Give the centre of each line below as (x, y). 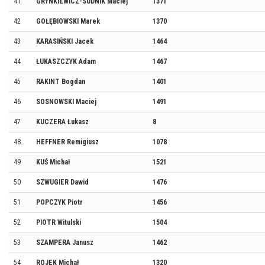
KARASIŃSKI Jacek (65, 41)
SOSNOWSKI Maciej (66, 102)
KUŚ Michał (53, 162)
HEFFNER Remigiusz (67, 142)
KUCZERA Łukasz (62, 122)
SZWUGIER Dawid (62, 182)
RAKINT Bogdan (61, 82)
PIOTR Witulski (59, 222)
